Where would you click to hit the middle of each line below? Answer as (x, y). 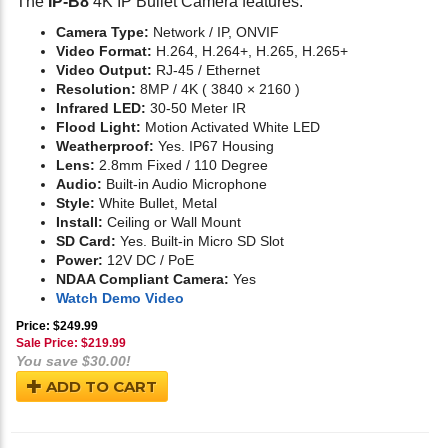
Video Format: (104, 51)
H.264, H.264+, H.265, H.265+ (250, 51)
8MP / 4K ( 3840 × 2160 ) (218, 89)
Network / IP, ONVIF (214, 32)
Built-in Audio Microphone (184, 184)
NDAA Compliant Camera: (142, 279)
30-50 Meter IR (196, 108)
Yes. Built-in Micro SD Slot (200, 241)
